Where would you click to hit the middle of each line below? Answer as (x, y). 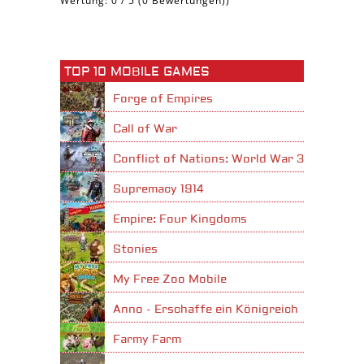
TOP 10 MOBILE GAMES (137, 72)
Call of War (145, 129)
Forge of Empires (163, 99)
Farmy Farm (147, 340)
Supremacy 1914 (158, 189)
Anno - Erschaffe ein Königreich (206, 310)
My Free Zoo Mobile (170, 279)
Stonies (135, 249)
